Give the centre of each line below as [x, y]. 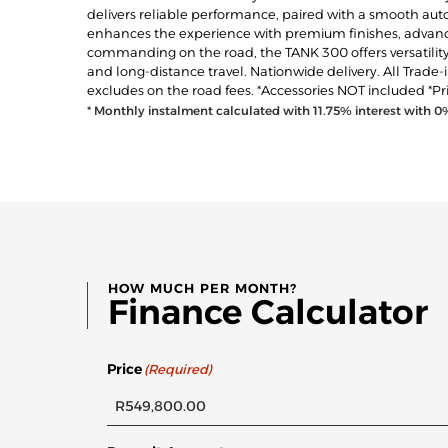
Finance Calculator [268, 312]
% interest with [387, 111]
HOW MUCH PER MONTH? [202, 288]
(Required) [177, 369]
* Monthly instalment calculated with [200, 111]
